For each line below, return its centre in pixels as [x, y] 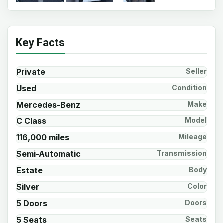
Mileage [192, 137]
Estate [30, 170]
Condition [189, 87]
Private [31, 72]
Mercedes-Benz [48, 105]
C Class [31, 121]
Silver [28, 187]
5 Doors [32, 203]
